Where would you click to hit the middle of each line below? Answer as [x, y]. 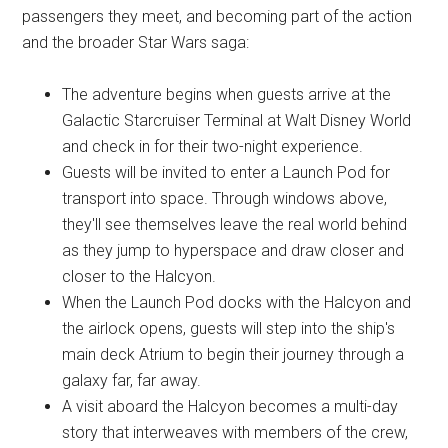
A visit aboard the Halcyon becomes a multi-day [230, 406]
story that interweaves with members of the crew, [235, 432]
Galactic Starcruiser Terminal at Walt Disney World [237, 120]
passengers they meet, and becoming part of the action [217, 16]
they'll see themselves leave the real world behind [235, 224]
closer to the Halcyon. [139, 276]
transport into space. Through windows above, [225, 198]
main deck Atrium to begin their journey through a [233, 354]
